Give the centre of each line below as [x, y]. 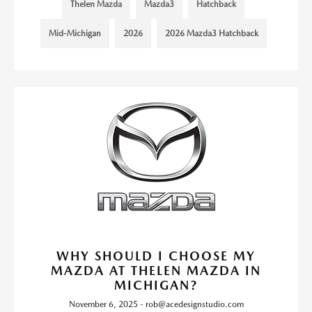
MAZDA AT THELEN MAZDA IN [156, 270]
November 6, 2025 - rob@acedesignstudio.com [156, 304]
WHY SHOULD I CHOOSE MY [156, 256]
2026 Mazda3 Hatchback [211, 33]
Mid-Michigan [75, 33]
